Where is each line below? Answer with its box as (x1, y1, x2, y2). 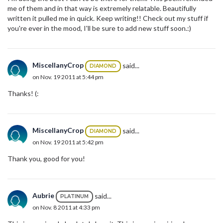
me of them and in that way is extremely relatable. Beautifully (7, 3, 196, 12)
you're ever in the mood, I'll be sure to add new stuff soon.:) (7, 23, 191, 32)
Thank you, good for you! (7, 154, 85, 163)
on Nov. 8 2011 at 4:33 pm (32, 203, 100, 211)
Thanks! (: (7, 89, 39, 98)
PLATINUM (60, 193, 89, 200)
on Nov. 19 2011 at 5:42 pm (32, 138, 104, 146)
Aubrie (32, 191, 54, 200)
